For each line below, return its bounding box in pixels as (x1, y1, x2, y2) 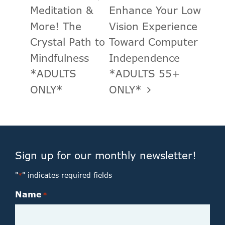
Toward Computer (108, 35, 198, 49)
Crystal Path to (30, 35, 105, 49)
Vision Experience (108, 19, 197, 33)
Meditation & (30, 4, 93, 18)
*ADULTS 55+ (108, 67, 180, 81)
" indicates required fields (22, 170, 112, 180)
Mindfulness (30, 51, 89, 65)
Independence (108, 51, 180, 65)
